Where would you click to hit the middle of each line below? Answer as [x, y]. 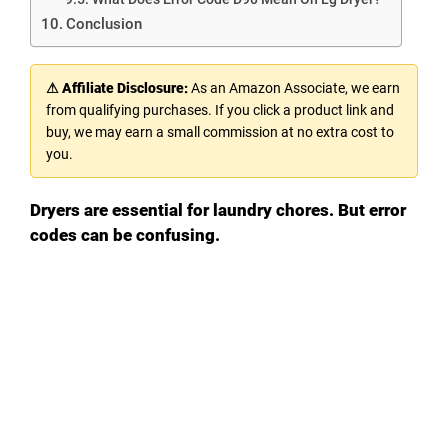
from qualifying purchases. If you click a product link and [220, 109]
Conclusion [104, 23]
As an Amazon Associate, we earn [294, 87]
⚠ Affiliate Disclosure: [117, 87]
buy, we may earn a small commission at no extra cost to [220, 131]
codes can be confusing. [125, 234]
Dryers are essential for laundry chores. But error [218, 209]
